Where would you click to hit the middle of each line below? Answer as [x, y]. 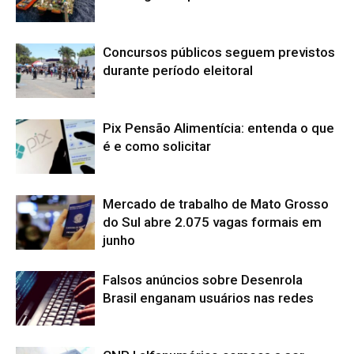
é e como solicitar [157, 146]
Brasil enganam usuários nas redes [208, 298]
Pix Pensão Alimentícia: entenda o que [218, 128]
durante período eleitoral [178, 70]
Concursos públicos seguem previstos [219, 52]
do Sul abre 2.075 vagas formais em [212, 222]
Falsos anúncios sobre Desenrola [203, 279]
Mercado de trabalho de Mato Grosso [216, 203]
